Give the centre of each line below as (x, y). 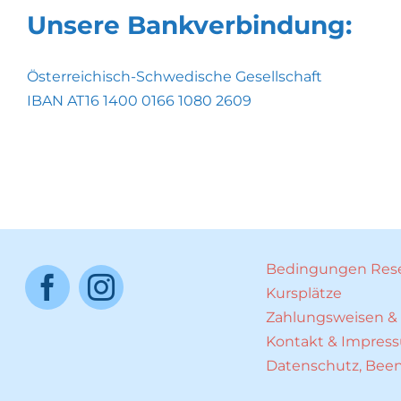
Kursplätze (303, 294)
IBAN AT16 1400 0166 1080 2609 (139, 101)
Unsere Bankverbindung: (189, 25)
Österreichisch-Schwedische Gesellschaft (174, 77)
